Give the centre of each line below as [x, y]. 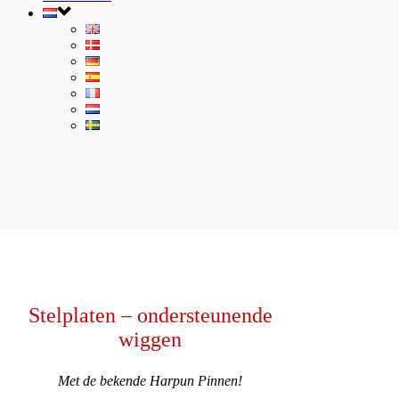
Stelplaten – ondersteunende [150, 315]
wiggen [151, 339]
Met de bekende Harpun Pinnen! [151, 380]
